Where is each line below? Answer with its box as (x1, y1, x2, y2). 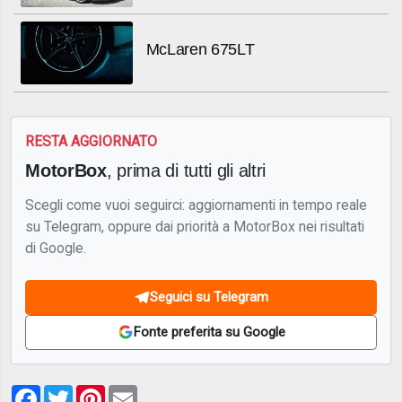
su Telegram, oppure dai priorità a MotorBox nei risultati (25, 218, 365, 236)
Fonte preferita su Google (133, 324, 285, 341)
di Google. (25, 240, 87, 258)
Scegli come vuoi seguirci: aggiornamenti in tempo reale (25, 197, 368, 214)
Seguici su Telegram (150, 289, 268, 306)
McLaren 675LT (145, 40, 255, 59)
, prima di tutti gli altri (106, 160, 267, 181)
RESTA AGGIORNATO (25, 132, 158, 150)
